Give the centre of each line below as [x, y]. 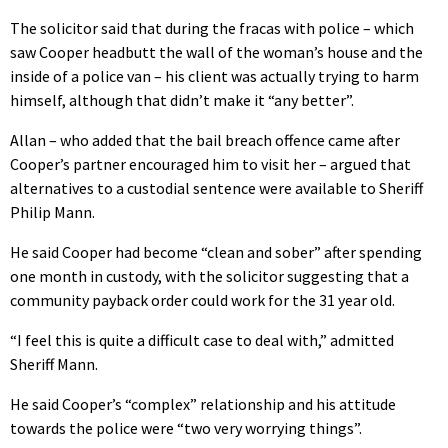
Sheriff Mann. [54, 363]
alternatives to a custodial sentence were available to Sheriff [216, 187]
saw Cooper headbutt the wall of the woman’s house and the [216, 51]
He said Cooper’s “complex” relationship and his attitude [203, 403]
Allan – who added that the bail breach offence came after [205, 139]
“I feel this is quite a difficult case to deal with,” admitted [202, 339]
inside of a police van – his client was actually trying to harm [214, 75]
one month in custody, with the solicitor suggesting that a [209, 275]
